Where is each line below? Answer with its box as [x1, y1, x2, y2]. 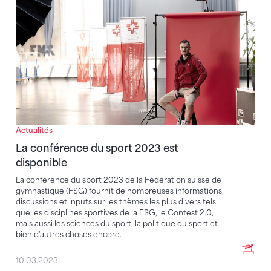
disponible [16, 157, 67, 169]
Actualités [16, 126, 53, 135]
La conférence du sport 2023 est [16, 142, 178, 155]
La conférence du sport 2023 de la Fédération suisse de [16, 175, 221, 185]
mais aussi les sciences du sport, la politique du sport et [16, 219, 218, 229]
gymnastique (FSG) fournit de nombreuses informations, [16, 186, 224, 196]
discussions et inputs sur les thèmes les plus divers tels [16, 197, 216, 207]
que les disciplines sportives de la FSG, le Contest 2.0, [16, 208, 214, 218]
